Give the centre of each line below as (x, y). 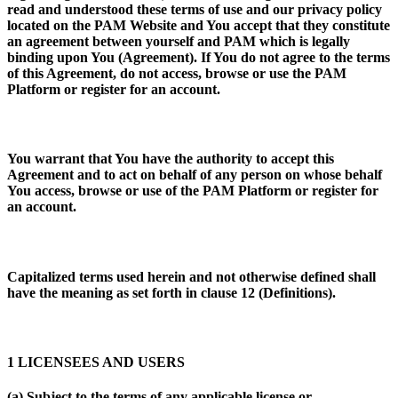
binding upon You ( (65, 57)
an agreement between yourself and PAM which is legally (179, 41)
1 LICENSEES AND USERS (96, 362)
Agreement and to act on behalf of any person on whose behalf (195, 175)
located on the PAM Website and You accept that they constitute (199, 25)
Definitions (295, 292)
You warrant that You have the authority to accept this (171, 159)
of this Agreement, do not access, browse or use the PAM (177, 73)
